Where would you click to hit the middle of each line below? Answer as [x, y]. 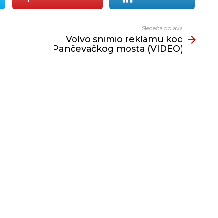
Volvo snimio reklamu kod [124, 39]
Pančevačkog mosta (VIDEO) [118, 49]
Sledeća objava [162, 28]
